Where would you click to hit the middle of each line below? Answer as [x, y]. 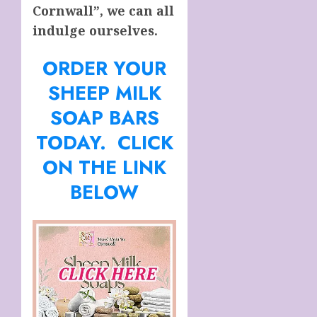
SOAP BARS [104, 117]
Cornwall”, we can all [103, 10]
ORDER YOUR [105, 68]
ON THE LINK [105, 167]
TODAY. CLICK [104, 142]
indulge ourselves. [95, 30]
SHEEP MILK [104, 93]
